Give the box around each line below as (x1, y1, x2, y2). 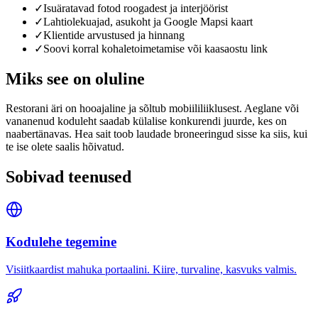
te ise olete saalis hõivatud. (6, 141, 124, 153)
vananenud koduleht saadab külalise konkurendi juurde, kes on (6, 115, 287, 128)
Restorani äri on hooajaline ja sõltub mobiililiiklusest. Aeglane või (6, 102, 299, 115)
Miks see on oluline (6, 69, 145, 88)
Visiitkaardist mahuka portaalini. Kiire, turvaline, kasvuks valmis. (6, 263, 297, 275)
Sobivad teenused (6, 168, 131, 187)
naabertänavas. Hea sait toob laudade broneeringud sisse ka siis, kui (6, 128, 307, 141)
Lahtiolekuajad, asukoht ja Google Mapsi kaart (43, 15, 253, 28)
